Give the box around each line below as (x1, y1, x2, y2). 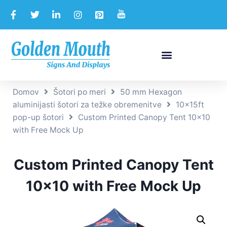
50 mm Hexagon (120, 87, 182, 97)
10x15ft (176, 99, 204, 109)
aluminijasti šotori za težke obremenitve (13, 99, 162, 109)
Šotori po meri (53, 87, 106, 97)
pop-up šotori (13, 112, 64, 122)
